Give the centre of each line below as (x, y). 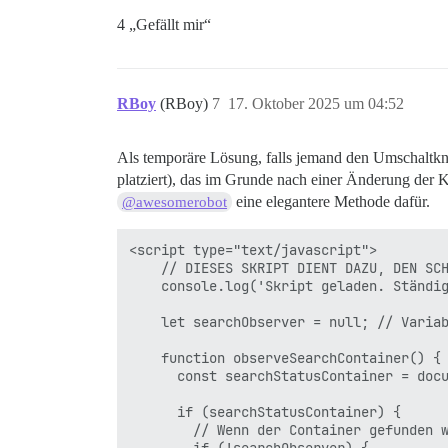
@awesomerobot (175, 202)
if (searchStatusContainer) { (265, 412)
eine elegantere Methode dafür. (331, 202)
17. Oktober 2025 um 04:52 (316, 104)
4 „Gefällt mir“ (164, 25)
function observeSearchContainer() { (285, 358)
